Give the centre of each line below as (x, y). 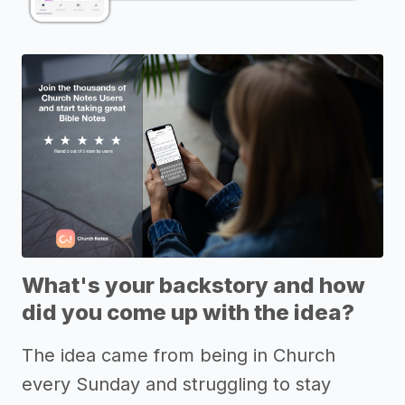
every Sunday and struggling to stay (176, 384)
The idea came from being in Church (179, 355)
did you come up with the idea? (188, 312)
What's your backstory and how (193, 285)
